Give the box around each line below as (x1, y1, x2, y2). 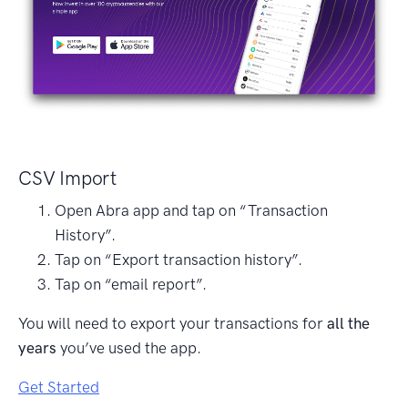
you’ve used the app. (56, 338, 201, 357)
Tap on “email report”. (55, 274, 207, 293)
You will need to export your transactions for (18, 313, 327, 332)
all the (327, 313, 370, 332)
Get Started (18, 377, 99, 396)
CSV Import (18, 166, 117, 189)
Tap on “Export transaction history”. (55, 250, 302, 269)
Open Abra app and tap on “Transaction (55, 200, 328, 219)
